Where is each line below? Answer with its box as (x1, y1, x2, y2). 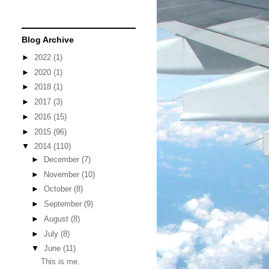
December (43, 154, 82, 164)
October (43, 184, 74, 194)
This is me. (41, 256, 80, 266)
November (43, 169, 82, 179)
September (43, 199, 84, 209)
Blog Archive (22, 35, 74, 45)
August (43, 214, 71, 223)
